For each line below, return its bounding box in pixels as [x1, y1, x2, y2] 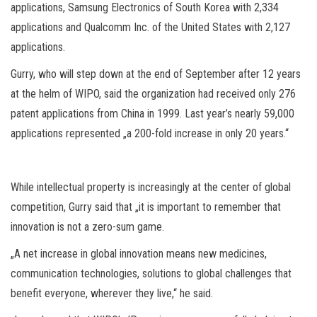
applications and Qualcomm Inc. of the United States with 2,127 [11, 20, 290, 34]
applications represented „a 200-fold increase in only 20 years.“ [11, 126, 289, 140]
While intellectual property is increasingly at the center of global [11, 180, 291, 194]
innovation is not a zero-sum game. [11, 219, 164, 234]
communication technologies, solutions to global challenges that [11, 266, 292, 280]
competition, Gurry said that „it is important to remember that [11, 200, 281, 214]
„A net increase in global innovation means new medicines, [11, 246, 267, 260]
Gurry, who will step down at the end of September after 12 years [11, 67, 301, 81]
